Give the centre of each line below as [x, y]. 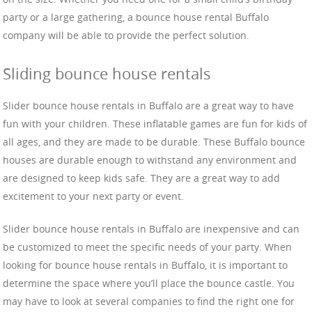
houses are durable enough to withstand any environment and [150, 160]
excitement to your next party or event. [93, 196]
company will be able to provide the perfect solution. [126, 36]
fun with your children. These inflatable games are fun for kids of [155, 124]
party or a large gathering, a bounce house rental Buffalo [136, 17]
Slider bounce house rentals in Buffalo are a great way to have [148, 106]
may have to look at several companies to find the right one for [149, 302]
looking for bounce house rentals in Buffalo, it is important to [145, 265]
